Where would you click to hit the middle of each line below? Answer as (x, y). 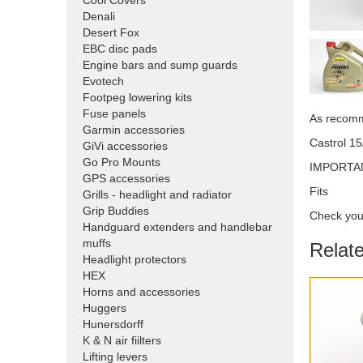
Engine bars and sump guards (160, 65)
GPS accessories (126, 179)
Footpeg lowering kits (137, 98)
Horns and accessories (141, 292)
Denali (99, 17)
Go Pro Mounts (122, 162)
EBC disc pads (120, 49)
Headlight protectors (135, 260)
